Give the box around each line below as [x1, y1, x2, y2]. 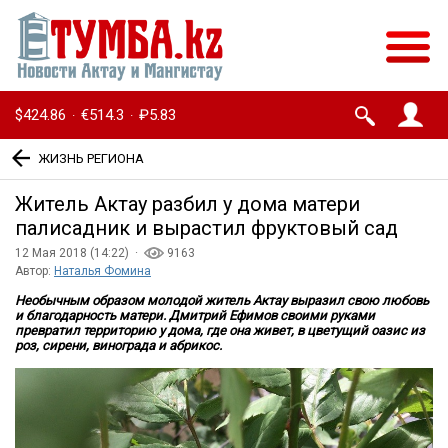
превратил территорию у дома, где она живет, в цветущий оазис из [15, 323, 425, 339]
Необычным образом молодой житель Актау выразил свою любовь [15, 293, 429, 309]
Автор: [15, 264, 54, 279]
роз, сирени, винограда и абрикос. [15, 338, 222, 354]
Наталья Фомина [54, 264, 151, 279]
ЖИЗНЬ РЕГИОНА [38, 150, 144, 166]
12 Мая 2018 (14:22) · [15, 246, 144, 261]
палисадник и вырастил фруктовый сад [15, 216, 398, 241]
